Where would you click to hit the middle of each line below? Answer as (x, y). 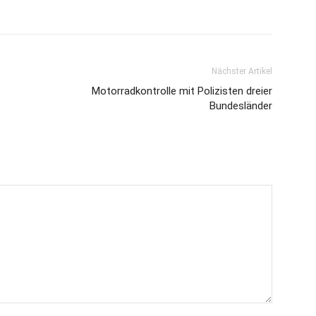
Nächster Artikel (242, 71)
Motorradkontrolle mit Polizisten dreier (182, 91)
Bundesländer (241, 106)
